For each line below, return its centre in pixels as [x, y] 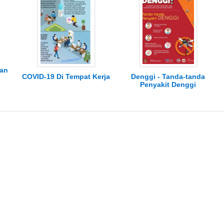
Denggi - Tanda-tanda [168, 77]
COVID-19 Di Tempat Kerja [66, 77]
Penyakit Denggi [168, 85]
